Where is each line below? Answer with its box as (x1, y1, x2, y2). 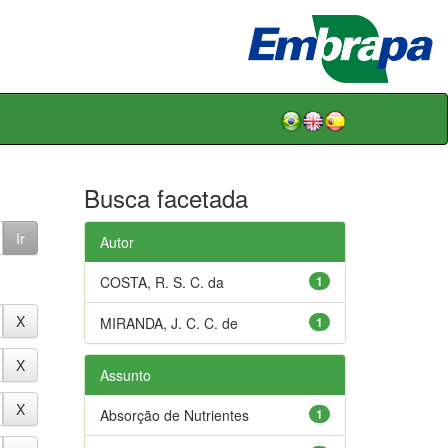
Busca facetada (83, 179, 248, 215)
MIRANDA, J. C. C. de (99, 312, 238, 333)
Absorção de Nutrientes (99, 404, 249, 425)
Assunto (99, 364, 151, 385)
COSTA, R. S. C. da (99, 271, 224, 292)
